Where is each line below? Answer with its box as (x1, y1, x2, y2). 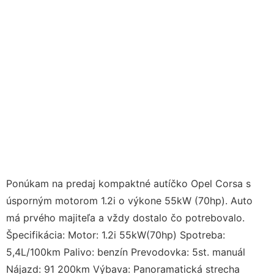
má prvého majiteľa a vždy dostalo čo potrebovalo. (6, 211, 245, 224)
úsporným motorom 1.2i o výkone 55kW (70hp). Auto (6, 194, 253, 207)
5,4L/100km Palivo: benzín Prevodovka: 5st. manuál (6, 245, 245, 258)
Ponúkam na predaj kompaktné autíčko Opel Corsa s (6, 177, 251, 190)
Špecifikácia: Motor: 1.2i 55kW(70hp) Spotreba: (6, 228, 225, 241)
